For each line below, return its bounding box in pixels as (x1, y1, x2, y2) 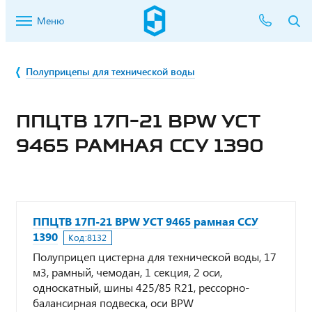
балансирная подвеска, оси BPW (33, 295, 194, 310)
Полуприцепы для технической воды (26, 65, 195, 78)
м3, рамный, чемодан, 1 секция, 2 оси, (33, 265, 222, 279)
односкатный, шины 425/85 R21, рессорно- (33, 280, 249, 295)
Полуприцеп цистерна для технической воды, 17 (33, 249, 276, 264)
